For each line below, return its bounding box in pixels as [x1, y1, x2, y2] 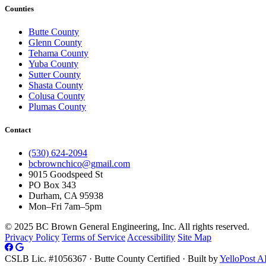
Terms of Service [62, 232, 125, 243]
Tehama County [28, 47, 88, 58]
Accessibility [127, 232, 175, 243]
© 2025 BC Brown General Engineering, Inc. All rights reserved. [5, 221, 249, 232]
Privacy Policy [5, 232, 59, 243]
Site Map [178, 232, 211, 243]
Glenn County [28, 37, 82, 47]
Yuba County [28, 58, 78, 69]
